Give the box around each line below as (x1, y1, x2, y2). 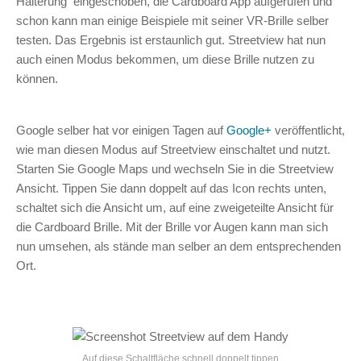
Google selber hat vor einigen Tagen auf (16, 123, 226, 137)
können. (16, 72, 58, 85)
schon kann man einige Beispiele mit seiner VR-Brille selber (16, 14, 329, 27)
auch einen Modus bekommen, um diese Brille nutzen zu (16, 52, 314, 66)
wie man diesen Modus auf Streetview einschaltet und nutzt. (16, 143, 330, 156)
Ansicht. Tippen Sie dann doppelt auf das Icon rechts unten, (16, 181, 326, 195)
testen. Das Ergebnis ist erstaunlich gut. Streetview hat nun (16, 33, 326, 47)
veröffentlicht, (272, 123, 345, 137)
